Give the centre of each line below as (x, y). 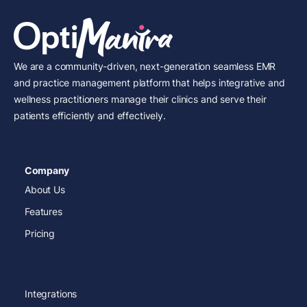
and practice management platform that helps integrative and (149, 83)
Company (47, 171)
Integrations (51, 294)
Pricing (40, 234)
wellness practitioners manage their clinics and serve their (140, 99)
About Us (45, 190)
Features (44, 212)
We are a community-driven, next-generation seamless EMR (145, 66)
